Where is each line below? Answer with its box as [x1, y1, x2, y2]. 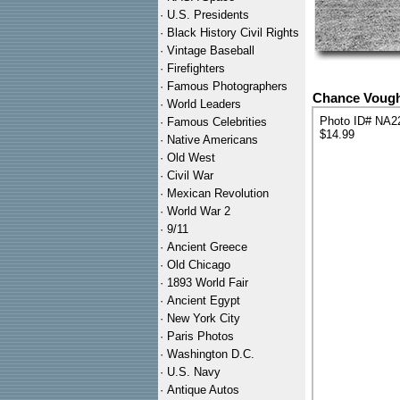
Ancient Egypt [167, 294, 240, 307]
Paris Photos [167, 329, 234, 343]
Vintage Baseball [167, 44, 254, 57]
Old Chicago [167, 258, 230, 271]
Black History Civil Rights [167, 26, 299, 39]
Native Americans [167, 133, 258, 146]
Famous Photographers [167, 79, 287, 93]
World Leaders [167, 97, 241, 111]
